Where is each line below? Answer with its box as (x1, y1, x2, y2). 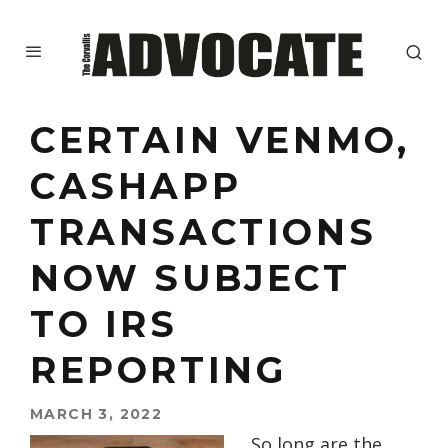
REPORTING (30, 348, 287, 393)
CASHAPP (30, 164, 242, 209)
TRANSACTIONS (30, 210, 377, 255)
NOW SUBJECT (30, 256, 351, 301)
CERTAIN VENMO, (30, 118, 410, 163)
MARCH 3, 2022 (30, 405, 163, 424)
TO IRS (30, 302, 178, 347)
